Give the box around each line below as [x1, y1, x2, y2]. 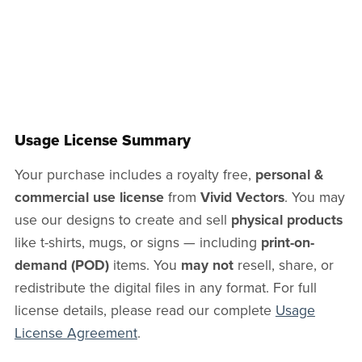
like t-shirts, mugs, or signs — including [14, 234, 261, 251]
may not [180, 256, 234, 274]
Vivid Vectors [200, 188, 284, 206]
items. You [108, 256, 181, 274]
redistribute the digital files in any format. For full [14, 279, 317, 297]
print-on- [260, 234, 314, 251]
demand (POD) [14, 256, 109, 274]
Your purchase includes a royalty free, [14, 166, 255, 183]
